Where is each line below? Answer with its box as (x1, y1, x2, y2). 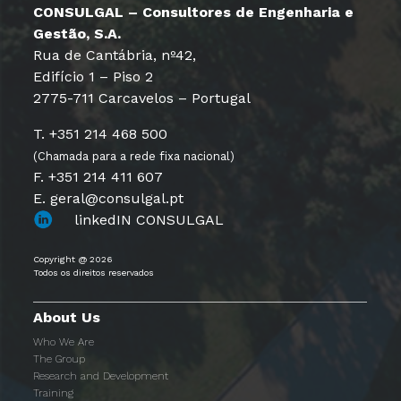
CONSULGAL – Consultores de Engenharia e (33, 3, 354, 21)
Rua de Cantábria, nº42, (33, 46, 197, 64)
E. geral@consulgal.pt (33, 189, 184, 207)
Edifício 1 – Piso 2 (33, 67, 154, 85)
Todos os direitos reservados (33, 267, 155, 277)
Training (33, 386, 74, 399)
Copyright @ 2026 (33, 253, 114, 264)
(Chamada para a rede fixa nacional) (33, 149, 235, 163)
